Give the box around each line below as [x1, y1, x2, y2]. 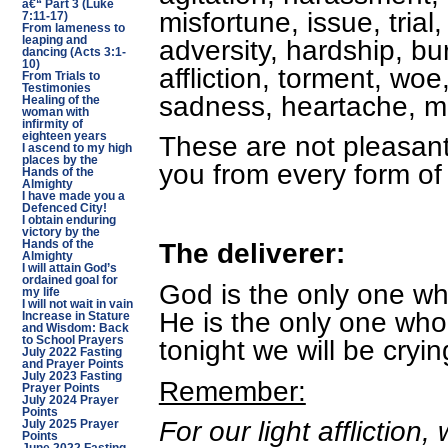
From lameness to [21, 22, 125, 34]
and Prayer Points [21, 358, 124, 370]
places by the [21, 154, 98, 166]
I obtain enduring [21, 214, 116, 226]
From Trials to [21, 70, 100, 82]
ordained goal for [21, 274, 118, 286]
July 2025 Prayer [21, 418, 119, 430]
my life [21, 286, 60, 298]
